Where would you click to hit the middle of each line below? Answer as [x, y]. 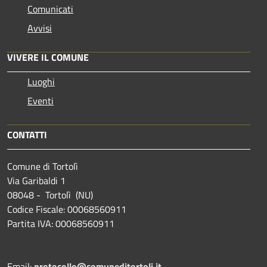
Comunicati [50, 9]
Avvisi [40, 28]
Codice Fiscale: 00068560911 [67, 209]
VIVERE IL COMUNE [48, 57]
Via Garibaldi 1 [36, 180]
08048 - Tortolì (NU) [50, 195]
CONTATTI [27, 134]
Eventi [41, 100]
